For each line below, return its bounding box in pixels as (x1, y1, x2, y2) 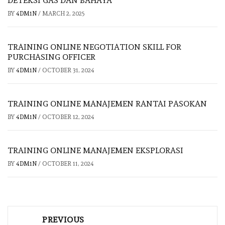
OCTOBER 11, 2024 (42, 160, 94, 167)
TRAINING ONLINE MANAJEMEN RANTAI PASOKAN (8, 99, 207, 108)
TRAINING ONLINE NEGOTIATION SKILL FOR (8, 42, 181, 52)
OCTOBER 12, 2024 (42, 114, 94, 121)
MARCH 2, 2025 (42, 10, 85, 17)
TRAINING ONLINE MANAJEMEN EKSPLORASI (8, 146, 183, 155)
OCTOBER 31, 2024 (42, 67, 94, 74)
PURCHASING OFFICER (8, 52, 95, 62)
